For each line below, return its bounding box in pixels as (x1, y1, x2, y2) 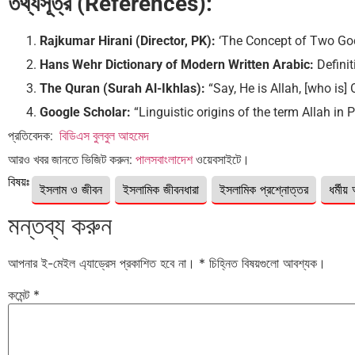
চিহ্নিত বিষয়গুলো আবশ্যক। (205, 255, 326, 272)
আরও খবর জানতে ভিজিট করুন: (8, 152, 136, 168)
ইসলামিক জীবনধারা (123, 181, 199, 198)
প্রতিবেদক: (8, 128, 59, 144)
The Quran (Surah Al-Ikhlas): (40, 81, 205, 97)
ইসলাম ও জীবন (40, 181, 102, 198)
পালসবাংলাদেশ (136, 152, 193, 168)
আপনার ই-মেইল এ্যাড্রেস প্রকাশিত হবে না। (8, 255, 195, 272)
